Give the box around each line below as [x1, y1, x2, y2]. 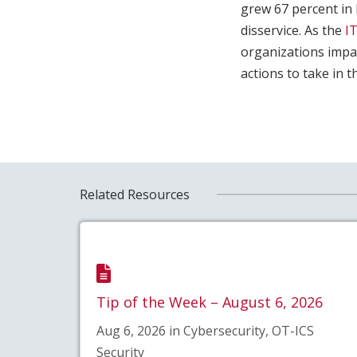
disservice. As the [241, 22, 345, 40]
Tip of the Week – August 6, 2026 [96, 292, 323, 312]
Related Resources [79, 185, 190, 203]
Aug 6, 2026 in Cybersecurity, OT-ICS [96, 321, 314, 339]
